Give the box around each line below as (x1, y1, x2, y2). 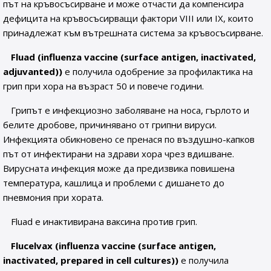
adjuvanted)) (3, 65, 62, 77)
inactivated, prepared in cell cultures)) (3, 254, 178, 266)
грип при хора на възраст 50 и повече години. (3, 80, 204, 92)
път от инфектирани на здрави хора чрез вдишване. (3, 148, 234, 160)
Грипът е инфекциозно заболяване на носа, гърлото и (11, 104, 250, 116)
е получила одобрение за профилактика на (62, 65, 253, 77)
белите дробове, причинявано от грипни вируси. (3, 119, 217, 131)
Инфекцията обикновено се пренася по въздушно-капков (3, 133, 255, 145)
